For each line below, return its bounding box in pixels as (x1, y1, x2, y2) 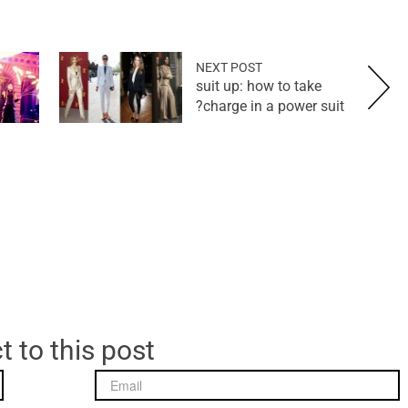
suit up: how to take (196, 76, 321, 95)
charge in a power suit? (203, 97, 344, 115)
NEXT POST (196, 59, 262, 75)
